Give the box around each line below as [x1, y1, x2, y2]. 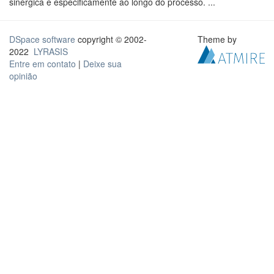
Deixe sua [83, 57, 122, 70]
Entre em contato [9, 57, 76, 70]
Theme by [198, 33, 240, 45]
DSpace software [9, 33, 75, 45]
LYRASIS [34, 45, 68, 57]
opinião [9, 70, 37, 82]
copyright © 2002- [75, 33, 147, 45]
